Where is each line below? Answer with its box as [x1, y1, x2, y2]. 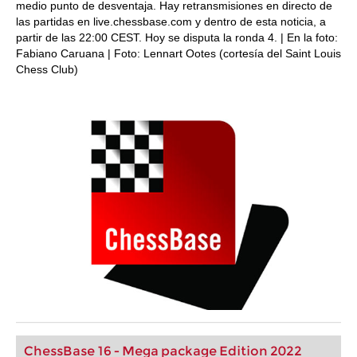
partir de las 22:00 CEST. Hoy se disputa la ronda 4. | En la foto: [16, 31, 338, 44]
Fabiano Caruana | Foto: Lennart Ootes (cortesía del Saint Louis [16, 47, 341, 60]
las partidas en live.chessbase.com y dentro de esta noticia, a [16, 15, 326, 28]
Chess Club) [16, 63, 78, 76]
